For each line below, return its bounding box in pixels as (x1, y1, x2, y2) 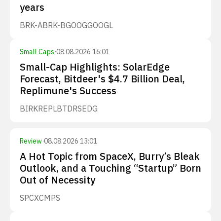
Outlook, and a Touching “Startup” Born (20, 161, 201, 175)
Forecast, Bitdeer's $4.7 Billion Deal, (20, 72, 185, 85)
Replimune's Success (20, 84, 116, 97)
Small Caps (20, 47, 54, 56)
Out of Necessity (20, 173, 95, 186)
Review (20, 137, 42, 146)
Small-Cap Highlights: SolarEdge (20, 60, 170, 74)
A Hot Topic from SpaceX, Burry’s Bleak (20, 149, 200, 163)
